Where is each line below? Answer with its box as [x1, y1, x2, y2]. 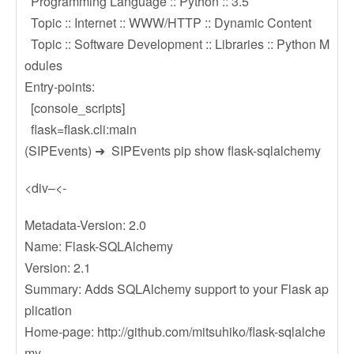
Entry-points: [24, 77, 95, 96]
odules [24, 56, 62, 74]
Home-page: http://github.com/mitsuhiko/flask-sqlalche [24, 322, 326, 341]
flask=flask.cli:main [24, 120, 137, 138]
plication [24, 301, 72, 319]
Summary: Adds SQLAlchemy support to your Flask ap [24, 280, 329, 298]
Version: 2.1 [24, 258, 91, 277]
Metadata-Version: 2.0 [24, 216, 146, 234]
